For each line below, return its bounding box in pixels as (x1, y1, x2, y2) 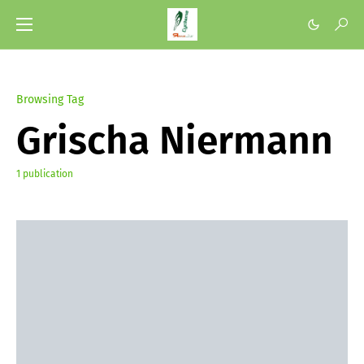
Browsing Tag (16, 93, 84, 106)
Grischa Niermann (16, 117, 333, 164)
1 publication (16, 168, 73, 180)
